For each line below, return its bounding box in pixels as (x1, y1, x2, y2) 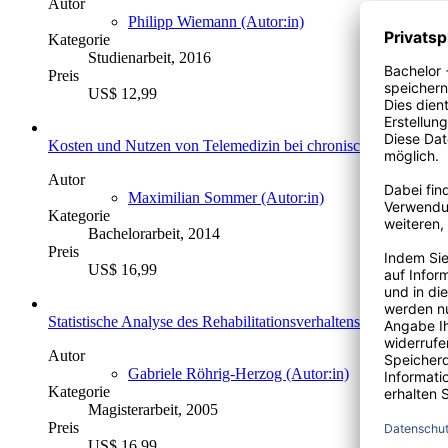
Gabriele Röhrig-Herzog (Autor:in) (128, 364, 349, 382)
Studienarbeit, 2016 (88, 48, 211, 66)
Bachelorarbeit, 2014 (88, 224, 220, 242)
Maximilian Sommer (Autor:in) (128, 188, 324, 206)
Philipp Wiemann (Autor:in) (128, 12, 304, 30)
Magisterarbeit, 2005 (88, 400, 218, 418)
